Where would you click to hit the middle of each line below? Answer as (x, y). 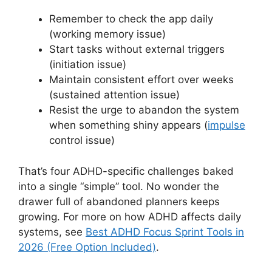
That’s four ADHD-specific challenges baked (126, 171)
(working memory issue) (107, 34)
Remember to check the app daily (131, 19)
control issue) (82, 140)
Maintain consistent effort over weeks (141, 80)
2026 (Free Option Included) (87, 247)
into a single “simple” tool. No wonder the (119, 186)
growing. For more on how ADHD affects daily (130, 216)
